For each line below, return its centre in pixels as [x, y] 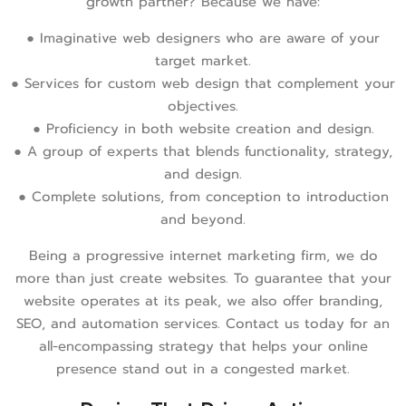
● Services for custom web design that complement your [203, 85]
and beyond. [203, 221]
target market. [203, 62]
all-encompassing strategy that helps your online [203, 348]
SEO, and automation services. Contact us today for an [203, 325]
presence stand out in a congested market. [203, 370]
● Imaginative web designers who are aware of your [203, 39]
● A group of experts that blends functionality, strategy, [203, 153]
